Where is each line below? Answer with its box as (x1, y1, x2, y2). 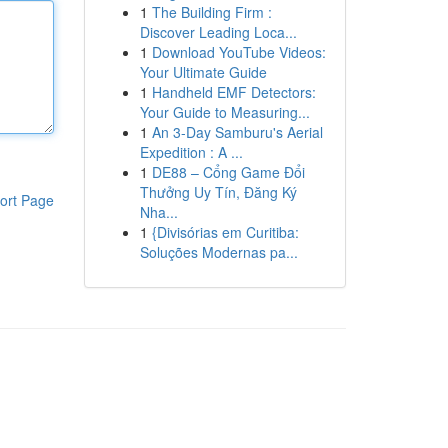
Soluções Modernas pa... (139, 242, 298, 262)
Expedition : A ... (139, 142, 243, 162)
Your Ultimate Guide (139, 62, 267, 82)
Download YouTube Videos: (151, 42, 326, 62)
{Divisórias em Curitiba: (151, 222, 299, 242)
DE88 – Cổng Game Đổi (151, 162, 305, 182)
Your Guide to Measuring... (139, 102, 310, 122)
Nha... (139, 202, 178, 222)
